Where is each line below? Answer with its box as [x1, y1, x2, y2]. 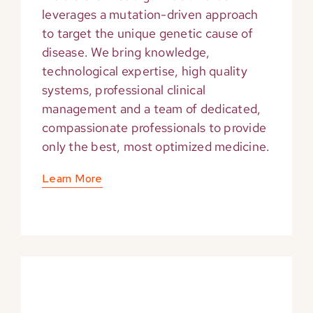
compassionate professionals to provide [41, 119, 267, 136]
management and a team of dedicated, [41, 101, 261, 117]
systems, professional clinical [41, 82, 206, 99]
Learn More [41, 171, 103, 187]
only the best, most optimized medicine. [41, 138, 270, 155]
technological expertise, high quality [41, 63, 247, 80]
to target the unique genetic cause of [41, 25, 253, 42]
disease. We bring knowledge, [41, 44, 210, 61]
